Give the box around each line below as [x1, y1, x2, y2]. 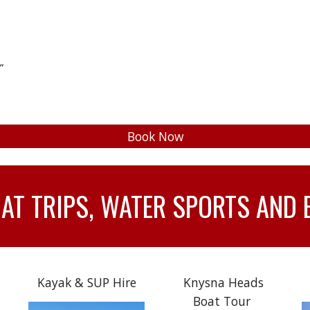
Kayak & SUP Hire [37, 274, 136, 291]
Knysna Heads [183, 274, 264, 291]
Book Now [127, 127, 183, 145]
